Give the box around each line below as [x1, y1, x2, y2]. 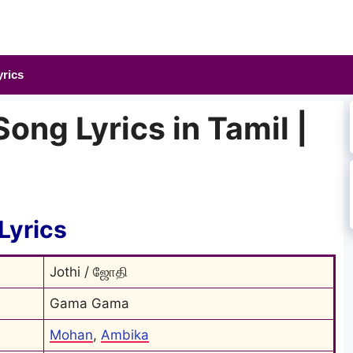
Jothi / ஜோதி [50, 263, 128, 280]
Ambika [101, 326, 149, 343]
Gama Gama [50, 295, 129, 311]
